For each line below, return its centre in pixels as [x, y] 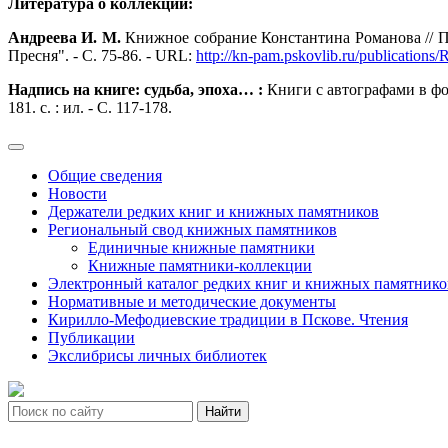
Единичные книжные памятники [201, 247]
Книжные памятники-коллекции [200, 265]
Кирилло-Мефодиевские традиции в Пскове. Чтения [228, 319]
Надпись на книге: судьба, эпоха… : [137, 89]
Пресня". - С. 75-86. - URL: [102, 55]
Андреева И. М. [64, 37]
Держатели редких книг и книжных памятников [213, 211]
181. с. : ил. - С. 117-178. [90, 107]
